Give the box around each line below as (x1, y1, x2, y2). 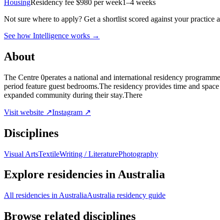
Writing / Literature (59, 149, 118, 158)
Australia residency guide (87, 191, 165, 200)
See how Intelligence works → (4, 31, 100, 40)
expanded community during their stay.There (4, 90, 142, 99)
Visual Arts (4, 149, 38, 158)
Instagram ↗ (52, 108, 91, 116)
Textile (38, 149, 59, 158)
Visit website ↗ (4, 108, 52, 116)
